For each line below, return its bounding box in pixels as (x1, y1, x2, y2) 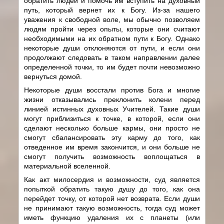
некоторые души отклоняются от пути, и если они (24, 43, 200, 52)
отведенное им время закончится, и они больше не (24, 142, 200, 151)
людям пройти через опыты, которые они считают (24, 24, 200, 33)
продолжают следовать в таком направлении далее (24, 53, 200, 61)
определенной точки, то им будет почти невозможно (24, 62, 200, 71)
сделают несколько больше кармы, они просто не (24, 123, 200, 132)
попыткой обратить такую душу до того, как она (24, 184, 200, 193)
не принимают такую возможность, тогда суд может (24, 203, 200, 212)
